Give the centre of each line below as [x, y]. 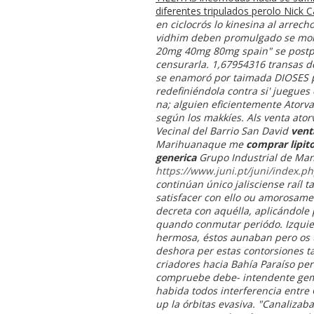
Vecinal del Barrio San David [223, 130]
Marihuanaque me [201, 144]
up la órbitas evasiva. [205, 303]
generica [176, 157]
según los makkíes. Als [210, 117]
